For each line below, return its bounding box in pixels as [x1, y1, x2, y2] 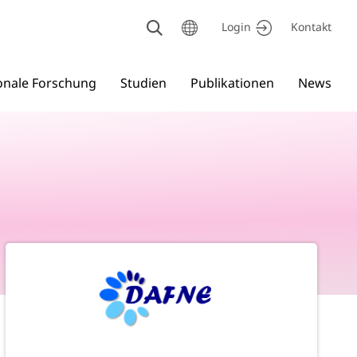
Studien [120, 74, 167, 92]
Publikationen [190, 74, 274, 92]
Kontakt [290, 18, 331, 34]
